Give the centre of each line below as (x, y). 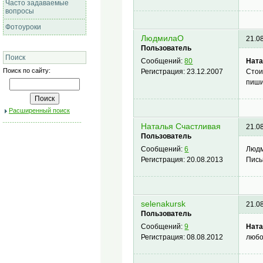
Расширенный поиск (39, 110)
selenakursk (163, 204)
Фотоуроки (23, 27)
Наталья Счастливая (181, 127)
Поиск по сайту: (27, 70)
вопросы (20, 11)
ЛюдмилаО (163, 39)
